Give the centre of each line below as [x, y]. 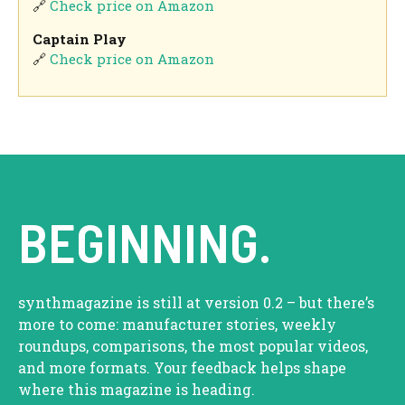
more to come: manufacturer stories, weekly [177, 325]
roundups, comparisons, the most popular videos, [193, 346]
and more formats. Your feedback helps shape [182, 368]
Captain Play [80, 38]
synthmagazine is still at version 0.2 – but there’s [196, 303]
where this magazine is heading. [137, 390]
